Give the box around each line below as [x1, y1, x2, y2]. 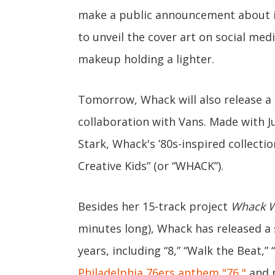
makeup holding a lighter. [78, 52, 214, 66]
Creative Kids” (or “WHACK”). [78, 158, 223, 173]
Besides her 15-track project [78, 199, 231, 214]
